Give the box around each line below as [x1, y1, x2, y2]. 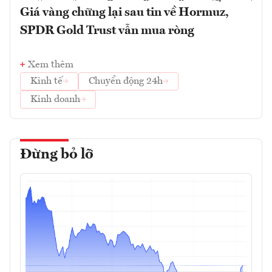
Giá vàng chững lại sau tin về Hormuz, [20, 6, 229, 19]
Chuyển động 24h [89, 76, 163, 86]
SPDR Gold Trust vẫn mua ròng [20, 24, 194, 37]
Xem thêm [28, 59, 73, 70]
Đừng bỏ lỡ [20, 147, 93, 162]
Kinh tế [30, 76, 63, 86]
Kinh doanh [30, 94, 80, 104]
